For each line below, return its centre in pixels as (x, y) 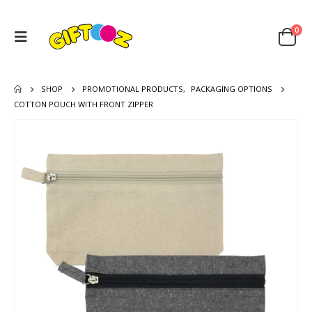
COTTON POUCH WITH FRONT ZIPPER (84, 104)
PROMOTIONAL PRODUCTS (133, 88)
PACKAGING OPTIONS (232, 88)
